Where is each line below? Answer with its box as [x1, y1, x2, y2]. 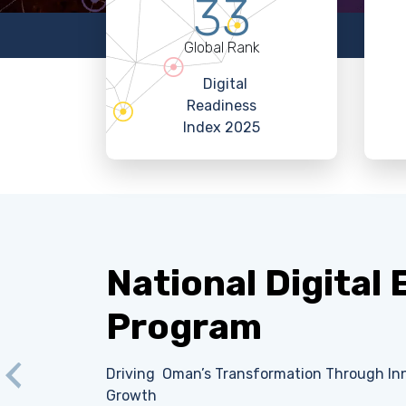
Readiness [187, 97, 256, 114]
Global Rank [183, 39, 260, 56]
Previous [16, 377, 76, 395]
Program [106, 304, 262, 348]
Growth [106, 386, 157, 404]
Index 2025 [183, 119, 260, 136]
